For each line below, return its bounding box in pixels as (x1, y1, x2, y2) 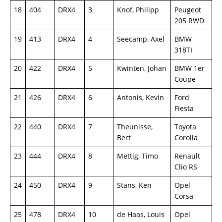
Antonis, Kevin (117, 93, 164, 102)
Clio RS (174, 162, 197, 171)
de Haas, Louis (117, 210, 165, 219)
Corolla (174, 133, 198, 142)
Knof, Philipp (117, 5, 159, 14)
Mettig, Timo (117, 151, 158, 161)
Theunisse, (117, 122, 153, 131)
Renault (174, 151, 200, 161)
